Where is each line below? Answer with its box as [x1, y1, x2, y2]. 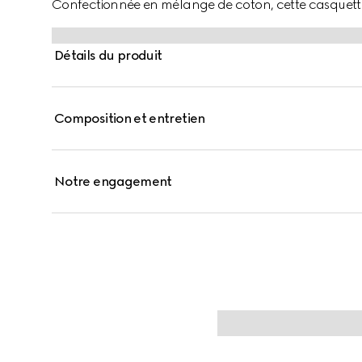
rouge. [52, 16, 89, 32]
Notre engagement [54, 174, 172, 189]
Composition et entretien [54, 111, 205, 126]
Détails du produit [54, 48, 162, 63]
